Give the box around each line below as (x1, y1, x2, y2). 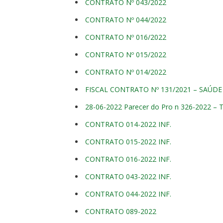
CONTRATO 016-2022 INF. (85, 154, 171, 164)
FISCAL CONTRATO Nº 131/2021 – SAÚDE (85, 85, 222, 94)
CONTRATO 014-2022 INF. (85, 119, 171, 129)
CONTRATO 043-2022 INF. (85, 172, 171, 181)
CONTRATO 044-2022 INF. (85, 189, 171, 199)
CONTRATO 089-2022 (85, 207, 156, 216)
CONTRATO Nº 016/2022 (85, 32, 166, 42)
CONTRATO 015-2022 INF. (85, 137, 171, 146)
